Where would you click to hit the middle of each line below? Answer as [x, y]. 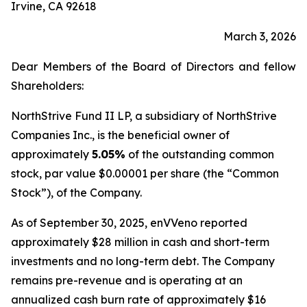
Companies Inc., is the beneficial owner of [120, 135]
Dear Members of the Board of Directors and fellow [153, 66]
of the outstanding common [200, 154]
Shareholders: [47, 86]
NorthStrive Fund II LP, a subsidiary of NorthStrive [144, 116]
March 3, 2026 [260, 36]
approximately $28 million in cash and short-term [140, 242]
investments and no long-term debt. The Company [143, 261]
